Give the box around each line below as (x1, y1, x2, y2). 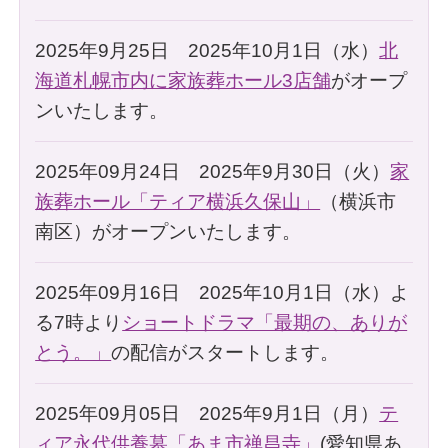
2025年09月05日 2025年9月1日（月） (35, 402, 380, 424)
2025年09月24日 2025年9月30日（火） (35, 160, 391, 182)
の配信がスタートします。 (111, 341, 340, 363)
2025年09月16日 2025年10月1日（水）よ (35, 281, 410, 303)
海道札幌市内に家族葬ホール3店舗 (35, 69, 332, 91)
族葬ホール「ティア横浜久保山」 (35, 190, 321, 212)
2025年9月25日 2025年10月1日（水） (35, 39, 380, 61)
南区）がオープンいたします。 (35, 220, 302, 242)
